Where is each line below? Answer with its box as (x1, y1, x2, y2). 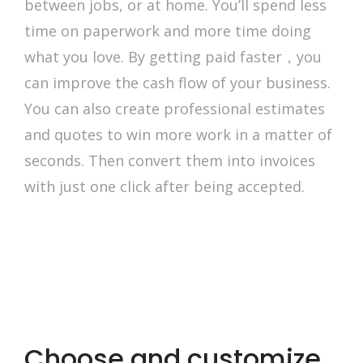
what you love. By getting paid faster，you (24, 46, 322, 66)
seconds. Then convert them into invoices (24, 150, 315, 170)
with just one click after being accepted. (24, 176, 305, 196)
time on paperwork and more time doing (24, 20, 311, 41)
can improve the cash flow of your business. (24, 72, 331, 92)
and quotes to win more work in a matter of (24, 124, 332, 144)
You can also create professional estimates (24, 98, 325, 118)
